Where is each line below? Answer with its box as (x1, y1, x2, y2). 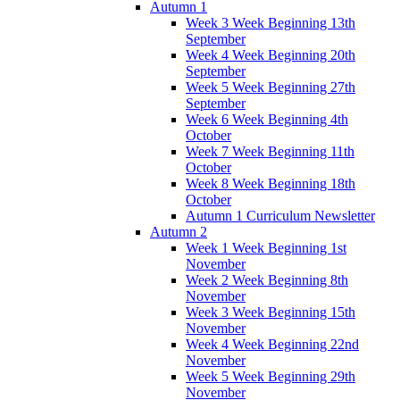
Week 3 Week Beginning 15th (186, 304, 355, 320)
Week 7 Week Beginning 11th (186, 143, 354, 159)
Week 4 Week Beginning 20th (186, 46, 355, 62)
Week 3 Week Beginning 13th (186, 14, 355, 30)
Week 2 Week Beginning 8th (186, 271, 348, 287)
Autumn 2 (150, 223, 207, 239)
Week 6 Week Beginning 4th (186, 111, 348, 127)
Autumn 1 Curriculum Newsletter (186, 207, 375, 223)
